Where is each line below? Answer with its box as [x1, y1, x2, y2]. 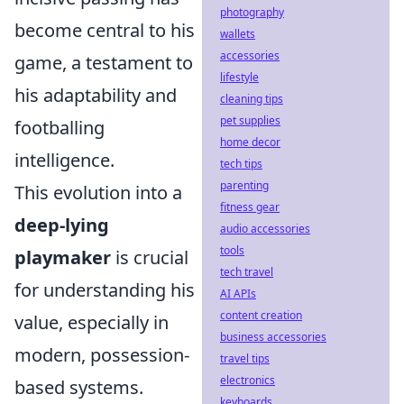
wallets [220, 26, 255, 41]
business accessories [220, 329, 326, 344]
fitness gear [220, 199, 280, 215]
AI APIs [220, 286, 256, 301]
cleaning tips [220, 91, 283, 106]
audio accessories [220, 221, 310, 236]
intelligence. [14, 148, 115, 172]
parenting [220, 178, 269, 193]
